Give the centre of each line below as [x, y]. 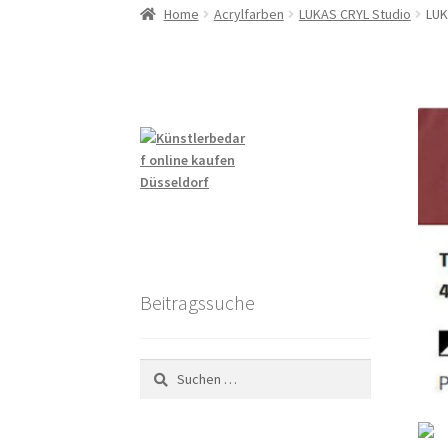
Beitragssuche [198, 302]
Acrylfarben [248, 14]
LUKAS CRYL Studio [354, 14]
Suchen [161, 369]
